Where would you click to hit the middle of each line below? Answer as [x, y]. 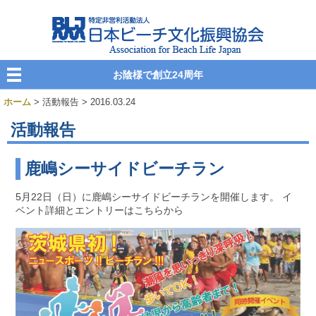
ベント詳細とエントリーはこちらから [100, 210]
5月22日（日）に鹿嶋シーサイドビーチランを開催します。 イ [154, 197]
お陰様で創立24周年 [158, 75]
